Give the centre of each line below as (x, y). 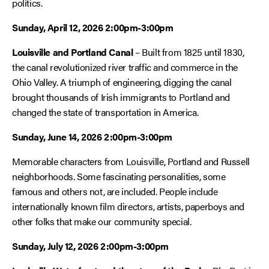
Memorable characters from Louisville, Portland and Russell (131, 161)
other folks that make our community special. (102, 221)
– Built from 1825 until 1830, (189, 52)
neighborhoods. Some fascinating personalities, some (119, 176)
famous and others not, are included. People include (115, 191)
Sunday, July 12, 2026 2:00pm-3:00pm (90, 246)
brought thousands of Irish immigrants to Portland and (121, 97)
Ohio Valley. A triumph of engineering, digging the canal (122, 82)
